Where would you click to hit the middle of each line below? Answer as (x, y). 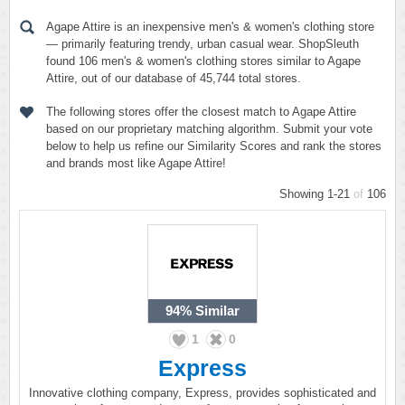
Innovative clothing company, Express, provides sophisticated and (202, 393)
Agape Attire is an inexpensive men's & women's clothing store (210, 27)
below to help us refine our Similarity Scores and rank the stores (214, 146)
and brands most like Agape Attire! (136, 163)
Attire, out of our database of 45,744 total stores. (174, 78)
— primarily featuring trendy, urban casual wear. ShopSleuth (202, 44)
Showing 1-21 (316, 194)
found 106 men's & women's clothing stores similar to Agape (203, 61)
